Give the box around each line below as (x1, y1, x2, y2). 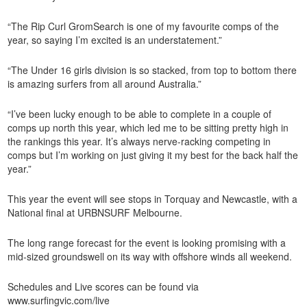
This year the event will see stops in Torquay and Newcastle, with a (8, 191, 298, 206)
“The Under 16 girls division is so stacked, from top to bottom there (8, 62, 297, 77)
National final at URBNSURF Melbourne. (8, 205, 183, 219)
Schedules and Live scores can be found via (8, 279, 199, 293)
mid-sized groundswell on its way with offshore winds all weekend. (8, 249, 293, 263)
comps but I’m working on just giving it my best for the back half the (8, 147, 299, 162)
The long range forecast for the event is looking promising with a (8, 235, 286, 249)
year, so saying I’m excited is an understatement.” (8, 32, 223, 47)
